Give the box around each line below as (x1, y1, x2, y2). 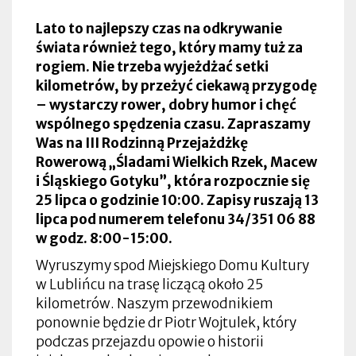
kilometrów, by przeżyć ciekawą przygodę (36, 76, 317, 95)
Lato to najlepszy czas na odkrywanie (36, 19, 282, 37)
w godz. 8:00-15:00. (36, 229, 172, 247)
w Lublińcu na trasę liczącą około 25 (36, 275, 263, 293)
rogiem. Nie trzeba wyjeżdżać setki (36, 57, 269, 75)
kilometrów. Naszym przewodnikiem (36, 294, 273, 312)
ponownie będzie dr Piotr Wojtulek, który (36, 313, 296, 331)
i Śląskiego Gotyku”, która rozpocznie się (36, 172, 310, 190)
